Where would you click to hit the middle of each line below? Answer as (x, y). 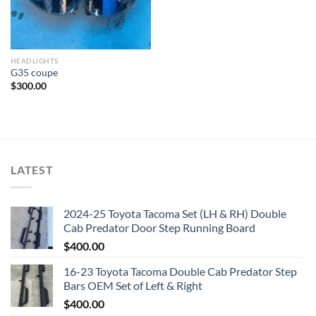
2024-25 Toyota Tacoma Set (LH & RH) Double (175, 213)
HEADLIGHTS (34, 61)
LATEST (32, 170)
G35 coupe (34, 73)
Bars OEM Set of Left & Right (133, 285)
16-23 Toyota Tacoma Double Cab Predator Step (180, 271)
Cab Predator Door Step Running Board (159, 227)
